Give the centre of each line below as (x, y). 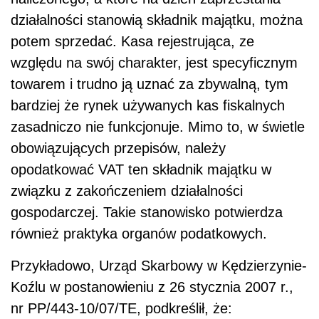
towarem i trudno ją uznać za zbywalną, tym (150, 84)
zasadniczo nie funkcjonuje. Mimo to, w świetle (158, 126)
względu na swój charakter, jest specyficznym (154, 62)
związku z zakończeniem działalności (127, 190)
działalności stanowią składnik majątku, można (157, 20)
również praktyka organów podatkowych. (139, 233)
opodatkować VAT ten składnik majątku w (141, 169)
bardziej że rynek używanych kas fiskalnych (148, 105)
